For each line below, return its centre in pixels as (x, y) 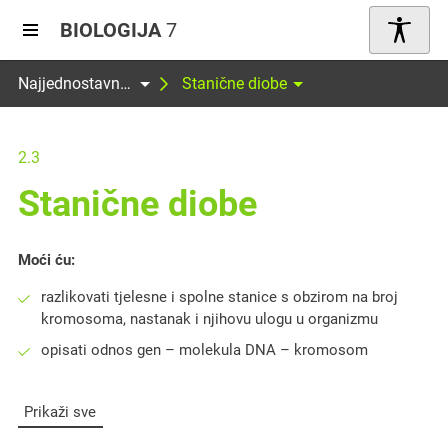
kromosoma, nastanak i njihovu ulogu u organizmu (209, 319)
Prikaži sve (60, 412)
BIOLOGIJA (110, 30)
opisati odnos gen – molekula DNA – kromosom (204, 350)
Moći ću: (46, 260)
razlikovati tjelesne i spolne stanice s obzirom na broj (219, 297)
